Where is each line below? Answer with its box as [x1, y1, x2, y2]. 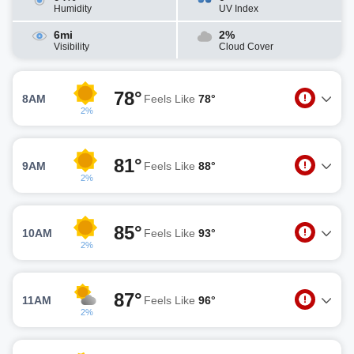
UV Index [219, 3, 258, 14]
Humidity [54, 3, 92, 14]
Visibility [54, 41, 89, 52]
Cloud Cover [219, 41, 273, 52]
